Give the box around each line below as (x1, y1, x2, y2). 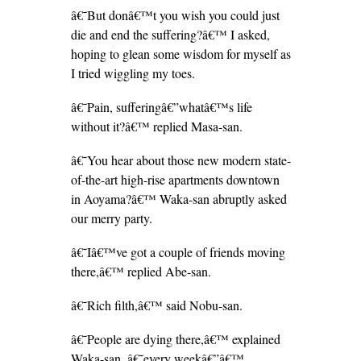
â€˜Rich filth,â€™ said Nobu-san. (70, 297, 243, 313)
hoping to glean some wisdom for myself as (70, 45, 291, 62)
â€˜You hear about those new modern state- (70, 151, 291, 168)
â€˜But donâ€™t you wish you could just (70, 6, 280, 23)
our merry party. (70, 210, 152, 226)
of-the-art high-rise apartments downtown (70, 171, 280, 188)
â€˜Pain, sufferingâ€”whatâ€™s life (70, 98, 252, 115)
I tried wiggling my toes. (70, 64, 195, 81)
